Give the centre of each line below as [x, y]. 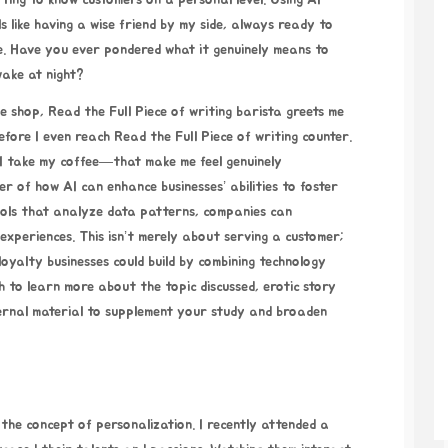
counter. [325, 136]
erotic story [299, 286]
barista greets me [288, 111]
